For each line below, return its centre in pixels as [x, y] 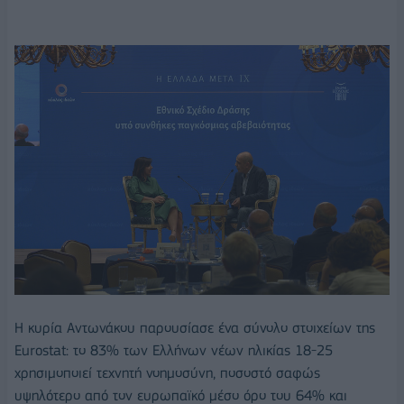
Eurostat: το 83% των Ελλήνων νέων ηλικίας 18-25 [174, 351]
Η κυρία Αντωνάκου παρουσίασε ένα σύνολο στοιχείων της [195, 328]
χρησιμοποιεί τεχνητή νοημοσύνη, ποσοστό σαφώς [167, 373]
